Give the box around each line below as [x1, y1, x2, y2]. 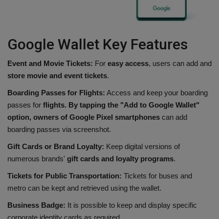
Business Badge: [7, 200, 66, 209]
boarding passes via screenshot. [7, 125, 111, 133]
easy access [106, 59, 149, 67]
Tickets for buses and [122, 171, 192, 180]
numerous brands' [7, 154, 65, 163]
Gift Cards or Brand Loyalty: [7, 142, 104, 151]
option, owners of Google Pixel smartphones [7, 112, 160, 121]
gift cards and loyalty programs [65, 154, 174, 163]
